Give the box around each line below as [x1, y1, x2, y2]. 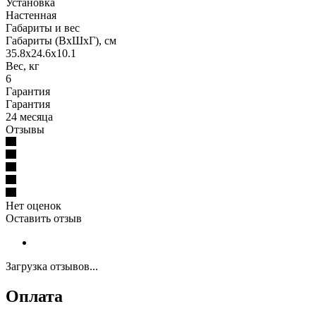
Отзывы [6, 123, 44, 136]
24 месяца [6, 111, 53, 123]
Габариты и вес [6, 22, 80, 35]
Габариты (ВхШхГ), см [6, 35, 116, 47]
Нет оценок [6, 200, 61, 212]
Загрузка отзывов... [6, 260, 98, 273]
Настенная [6, 9, 56, 22]
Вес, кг [6, 60, 39, 73]
